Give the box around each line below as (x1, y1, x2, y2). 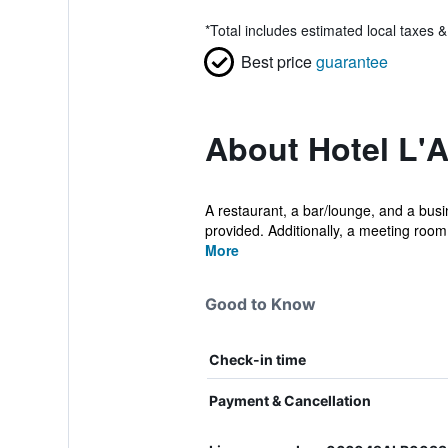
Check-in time (208, 351, 306, 368)
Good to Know (204, 294, 316, 314)
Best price (240, 50, 312, 73)
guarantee (315, 50, 388, 73)
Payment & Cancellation (208, 392, 371, 409)
